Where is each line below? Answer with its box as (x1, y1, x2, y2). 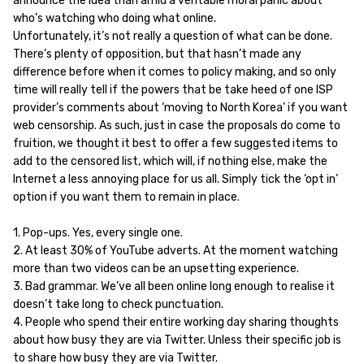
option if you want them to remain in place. (13, 190, 240, 204)
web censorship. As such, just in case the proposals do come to (13, 119, 340, 132)
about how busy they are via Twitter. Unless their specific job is (13, 333, 341, 347)
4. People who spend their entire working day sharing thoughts (13, 315, 339, 329)
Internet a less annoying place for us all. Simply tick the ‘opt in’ (13, 172, 338, 186)
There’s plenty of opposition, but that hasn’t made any (13, 47, 301, 61)
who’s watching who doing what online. (13, 11, 216, 25)
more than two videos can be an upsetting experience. (13, 262, 299, 275)
